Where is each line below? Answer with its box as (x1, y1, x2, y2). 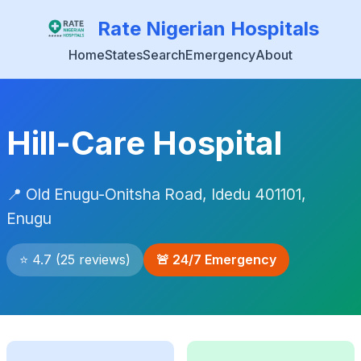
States (105, 47, 143, 63)
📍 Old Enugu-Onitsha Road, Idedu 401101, (6, 185, 306, 204)
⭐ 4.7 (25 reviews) (19, 251, 131, 268)
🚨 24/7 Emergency (156, 251, 276, 268)
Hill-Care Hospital (6, 123, 282, 163)
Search (143, 47, 185, 63)
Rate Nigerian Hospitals (97, 17, 319, 40)
